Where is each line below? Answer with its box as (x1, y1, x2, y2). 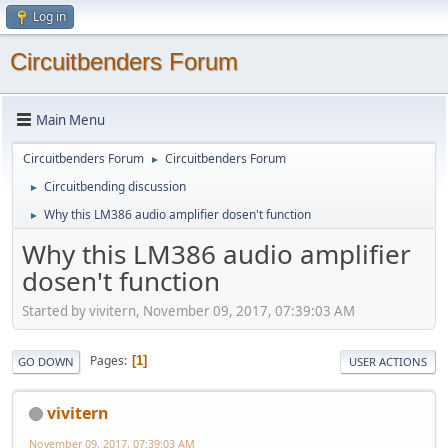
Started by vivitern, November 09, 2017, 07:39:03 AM (22, 301, 355, 320)
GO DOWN (18, 353, 74, 369)
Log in (33, 8, 66, 25)
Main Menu (36, 110, 105, 129)
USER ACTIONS (349, 353, 427, 369)
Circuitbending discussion (44, 178, 186, 195)
